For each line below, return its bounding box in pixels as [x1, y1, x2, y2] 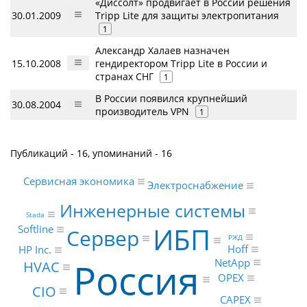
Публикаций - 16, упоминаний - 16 [10, 147, 172, 160]
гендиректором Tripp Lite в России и [95, 57, 267, 70]
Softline [17, 222, 53, 236]
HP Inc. [18, 243, 51, 257]
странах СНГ [95, 70, 156, 83]
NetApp [214, 255, 250, 269]
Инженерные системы [60, 199, 246, 223]
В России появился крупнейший [95, 92, 247, 105]
